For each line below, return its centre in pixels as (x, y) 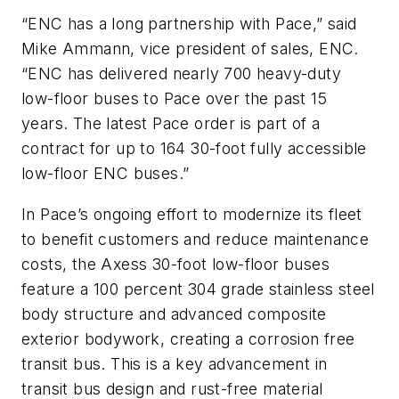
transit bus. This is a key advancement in (175, 364)
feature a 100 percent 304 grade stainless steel (198, 289)
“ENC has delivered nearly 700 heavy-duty (181, 74)
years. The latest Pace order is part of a (171, 124)
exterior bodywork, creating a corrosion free (188, 339)
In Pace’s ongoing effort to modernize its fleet (192, 215)
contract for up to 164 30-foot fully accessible (194, 149)
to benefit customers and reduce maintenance (195, 240)
